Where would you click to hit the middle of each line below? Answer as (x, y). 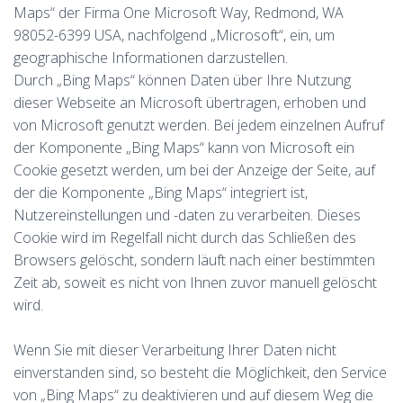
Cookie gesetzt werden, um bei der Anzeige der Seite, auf (194, 170)
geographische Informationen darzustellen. (151, 58)
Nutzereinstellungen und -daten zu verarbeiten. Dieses (187, 215)
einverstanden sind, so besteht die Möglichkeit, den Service (200, 372)
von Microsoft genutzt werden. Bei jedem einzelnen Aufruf (199, 125)
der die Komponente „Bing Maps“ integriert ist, (161, 193)
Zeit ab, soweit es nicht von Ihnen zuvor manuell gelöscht (195, 282)
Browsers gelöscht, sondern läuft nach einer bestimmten (194, 260)
